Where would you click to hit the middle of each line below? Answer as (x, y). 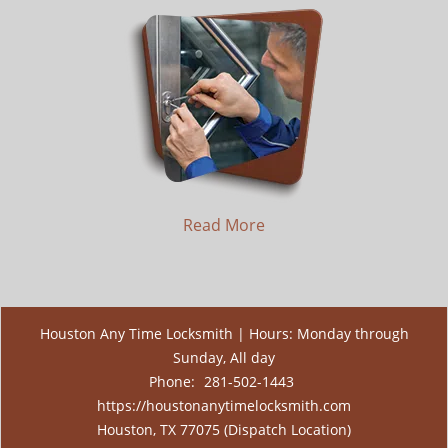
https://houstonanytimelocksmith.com (224, 405)
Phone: (174, 381)
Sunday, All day (224, 357)
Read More (224, 225)
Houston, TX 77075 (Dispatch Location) (224, 429)
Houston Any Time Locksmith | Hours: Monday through (224, 333)
